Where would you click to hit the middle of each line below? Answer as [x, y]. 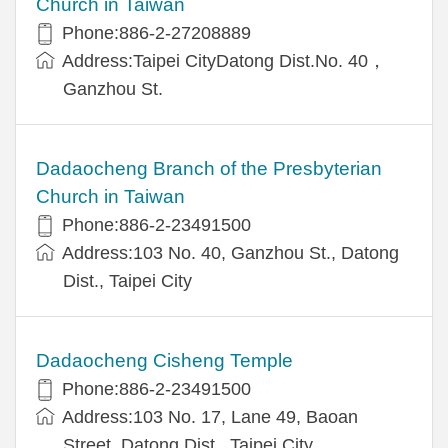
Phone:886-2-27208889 [156, 32]
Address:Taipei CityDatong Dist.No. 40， [224, 60]
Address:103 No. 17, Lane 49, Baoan [210, 416]
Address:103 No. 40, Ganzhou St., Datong [230, 252]
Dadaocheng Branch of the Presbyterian [209, 168]
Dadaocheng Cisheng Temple [164, 360]
